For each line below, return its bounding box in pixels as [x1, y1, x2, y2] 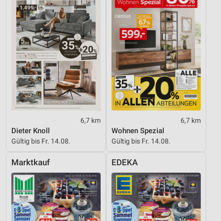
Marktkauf [11, 157, 50, 167]
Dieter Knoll [11, 126, 50, 135]
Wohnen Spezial [111, 126, 164, 135]
